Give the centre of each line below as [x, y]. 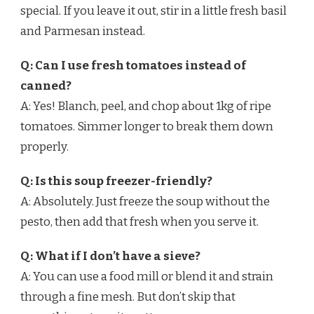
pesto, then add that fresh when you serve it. [139, 222]
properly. [45, 147]
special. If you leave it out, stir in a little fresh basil [153, 11]
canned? [46, 86]
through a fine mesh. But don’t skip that [128, 297]
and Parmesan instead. [83, 32]
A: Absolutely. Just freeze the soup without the [145, 202]
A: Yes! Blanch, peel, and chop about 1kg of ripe [146, 107]
